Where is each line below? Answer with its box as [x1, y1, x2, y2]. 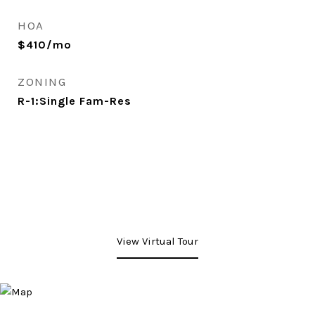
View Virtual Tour [117, 235, 198, 247]
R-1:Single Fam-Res [18, 94, 131, 108]
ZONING [18, 75, 66, 89]
